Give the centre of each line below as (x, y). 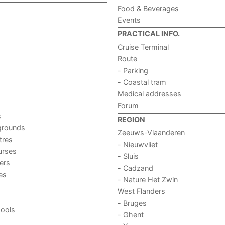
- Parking (133, 70)
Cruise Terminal (143, 47)
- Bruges (132, 203)
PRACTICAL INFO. (148, 34)
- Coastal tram (142, 82)
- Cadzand (135, 168)
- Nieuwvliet (137, 144)
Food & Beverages (148, 8)
